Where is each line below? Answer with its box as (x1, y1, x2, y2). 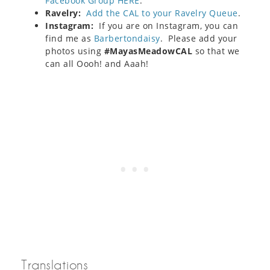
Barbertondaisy (93, 32, 160, 44)
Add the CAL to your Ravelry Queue (86, 7, 238, 19)
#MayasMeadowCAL (104, 45, 192, 57)
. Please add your (160, 32, 237, 44)
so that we (192, 45, 240, 57)
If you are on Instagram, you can (93, 19, 238, 31)
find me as (45, 32, 94, 44)
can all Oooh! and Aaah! (45, 57, 149, 69)
